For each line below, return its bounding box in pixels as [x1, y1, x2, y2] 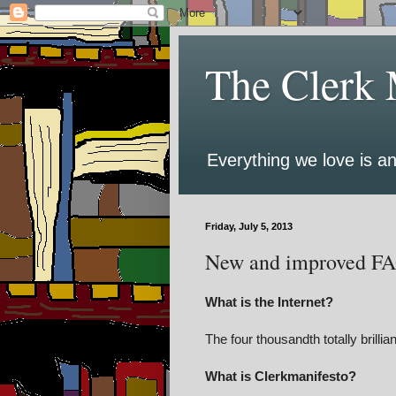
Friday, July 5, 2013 [205, 220, 293, 232]
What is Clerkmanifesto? [205, 368, 356, 384]
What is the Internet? [205, 293, 333, 309]
